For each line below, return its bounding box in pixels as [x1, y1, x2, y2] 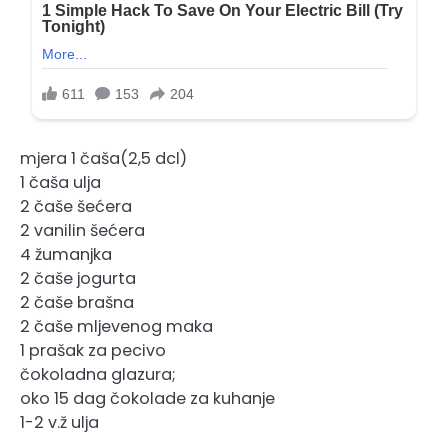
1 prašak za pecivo [20, 339, 166, 363]
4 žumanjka [20, 243, 112, 267]
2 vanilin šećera [20, 219, 145, 243]
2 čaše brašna [20, 291, 134, 315]
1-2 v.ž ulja [20, 411, 99, 435]
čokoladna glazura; [20, 363, 176, 387]
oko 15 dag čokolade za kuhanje [20, 387, 275, 411]
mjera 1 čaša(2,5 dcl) [20, 147, 187, 171]
